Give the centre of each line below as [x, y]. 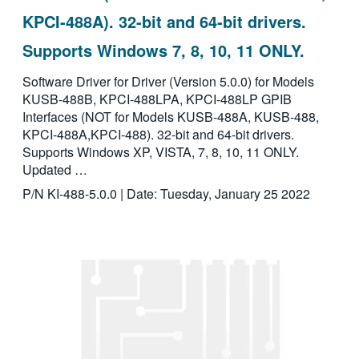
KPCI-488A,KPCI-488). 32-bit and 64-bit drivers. [158, 135]
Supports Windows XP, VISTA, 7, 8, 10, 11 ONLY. [160, 152]
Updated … [54, 170]
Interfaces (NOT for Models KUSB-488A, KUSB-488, [170, 117]
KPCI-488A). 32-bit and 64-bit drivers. [164, 22]
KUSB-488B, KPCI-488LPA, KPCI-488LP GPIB [157, 99]
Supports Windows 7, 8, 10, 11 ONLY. [163, 50]
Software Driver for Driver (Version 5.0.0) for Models [168, 82]
